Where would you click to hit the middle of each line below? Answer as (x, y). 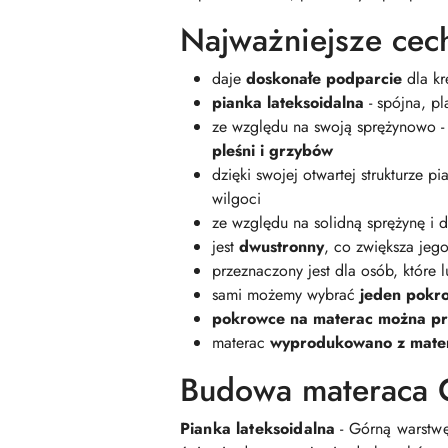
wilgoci (236, 198)
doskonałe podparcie (324, 78)
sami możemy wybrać (286, 294)
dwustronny (281, 246)
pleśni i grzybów (272, 150)
